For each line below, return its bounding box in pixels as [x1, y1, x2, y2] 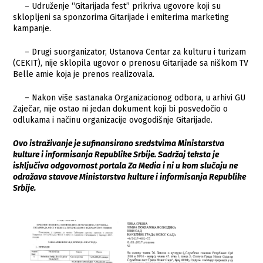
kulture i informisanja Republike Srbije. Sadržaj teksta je [13, 149, 220, 160]
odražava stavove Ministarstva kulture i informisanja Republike [13, 171, 247, 182]
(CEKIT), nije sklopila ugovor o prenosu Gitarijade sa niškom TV [13, 58, 249, 68]
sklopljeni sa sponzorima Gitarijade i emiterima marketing [13, 12, 230, 22]
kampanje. [13, 23, 52, 33]
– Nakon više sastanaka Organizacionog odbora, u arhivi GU [13, 92, 246, 103]
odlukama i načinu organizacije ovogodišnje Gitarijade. [13, 114, 213, 125]
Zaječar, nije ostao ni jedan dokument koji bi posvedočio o [13, 103, 228, 114]
